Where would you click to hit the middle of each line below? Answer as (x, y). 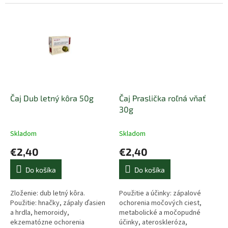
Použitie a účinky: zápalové (160, 194)
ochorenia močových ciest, (160, 203)
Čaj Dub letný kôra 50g (52, 98)
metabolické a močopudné (160, 213)
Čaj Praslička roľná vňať (162, 98)
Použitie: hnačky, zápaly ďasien (58, 203)
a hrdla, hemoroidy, (40, 213)
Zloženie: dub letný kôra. (48, 194)
